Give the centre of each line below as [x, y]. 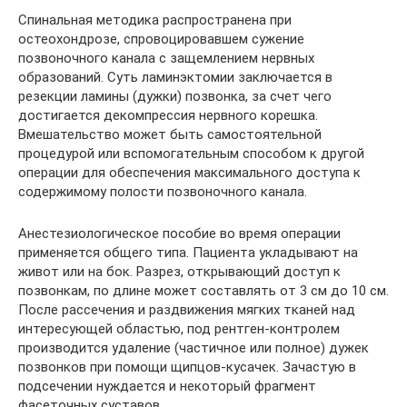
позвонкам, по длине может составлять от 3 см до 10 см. [203, 290]
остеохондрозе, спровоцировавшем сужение [161, 39]
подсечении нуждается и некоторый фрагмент [167, 386]
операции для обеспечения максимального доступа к [189, 172]
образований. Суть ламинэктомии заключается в [175, 77]
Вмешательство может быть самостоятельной [170, 134]
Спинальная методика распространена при [155, 20]
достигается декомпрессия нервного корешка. [168, 115]
